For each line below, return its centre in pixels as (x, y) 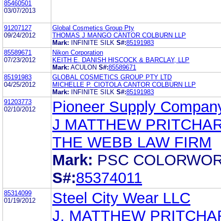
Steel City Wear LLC (121, 198)
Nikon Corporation (78, 52)
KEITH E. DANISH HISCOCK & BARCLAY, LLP (121, 60)
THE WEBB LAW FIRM (132, 142)
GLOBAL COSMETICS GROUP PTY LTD (112, 77)
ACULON (84, 67)
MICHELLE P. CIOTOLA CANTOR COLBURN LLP (124, 84)
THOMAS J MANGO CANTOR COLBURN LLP (119, 35)
